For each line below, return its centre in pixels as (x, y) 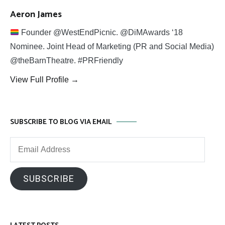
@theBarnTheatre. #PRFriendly (67, 60)
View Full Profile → (44, 79)
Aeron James (36, 14)
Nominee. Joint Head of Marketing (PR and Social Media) (112, 46)
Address (24, 157)
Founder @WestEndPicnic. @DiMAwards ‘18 (101, 32)
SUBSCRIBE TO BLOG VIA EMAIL (61, 122)
